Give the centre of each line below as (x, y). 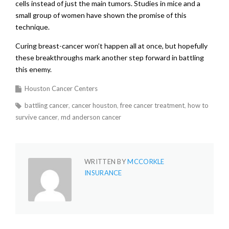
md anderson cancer (91, 117)
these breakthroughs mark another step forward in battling (110, 58)
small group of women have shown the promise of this (101, 15)
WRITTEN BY (106, 162)
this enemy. (33, 69)
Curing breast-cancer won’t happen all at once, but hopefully (111, 46)
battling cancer (47, 105)
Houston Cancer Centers (61, 88)
